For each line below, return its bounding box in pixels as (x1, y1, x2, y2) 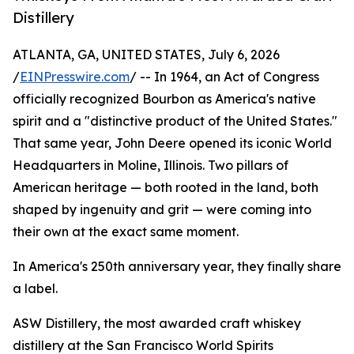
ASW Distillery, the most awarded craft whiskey (13, 315, 301, 332)
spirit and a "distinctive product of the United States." (13, 113, 337, 130)
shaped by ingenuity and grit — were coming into (13, 201, 311, 218)
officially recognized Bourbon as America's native (13, 91, 316, 107)
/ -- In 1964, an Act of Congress (130, 69, 319, 85)
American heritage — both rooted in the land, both (13, 179, 318, 196)
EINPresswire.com (20, 69, 130, 85)
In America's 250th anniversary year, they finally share (13, 258, 341, 275)
